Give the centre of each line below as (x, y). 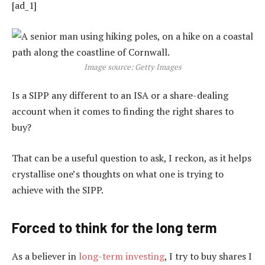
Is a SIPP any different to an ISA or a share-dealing (120, 96)
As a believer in (45, 256)
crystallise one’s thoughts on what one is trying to (118, 174)
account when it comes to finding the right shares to (123, 112)
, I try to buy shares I (208, 256)
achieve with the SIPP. (58, 190)
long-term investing (122, 256)
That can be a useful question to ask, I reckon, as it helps (132, 158)
